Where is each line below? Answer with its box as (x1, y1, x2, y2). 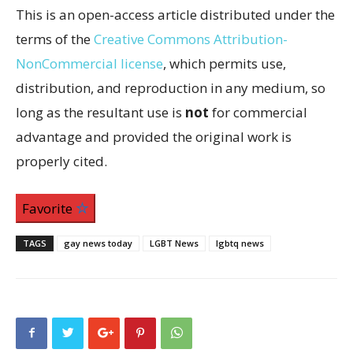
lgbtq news (216, 236, 264, 249)
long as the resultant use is (16, 102, 185, 121)
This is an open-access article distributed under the (16, 5, 335, 24)
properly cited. (16, 151, 107, 170)
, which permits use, (163, 54, 286, 72)
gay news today (64, 236, 132, 249)
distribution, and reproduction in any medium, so (16, 78, 325, 97)
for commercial (209, 102, 307, 121)
